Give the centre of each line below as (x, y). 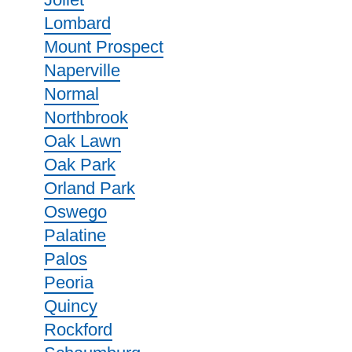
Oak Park (80, 165)
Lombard (77, 23)
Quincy (71, 306)
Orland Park (90, 188)
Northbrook (86, 117)
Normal (71, 94)
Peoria (69, 282)
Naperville (82, 70)
